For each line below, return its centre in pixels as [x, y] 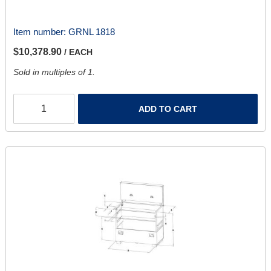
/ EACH [78, 52]
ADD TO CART [168, 109]
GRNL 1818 [91, 32]
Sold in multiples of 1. [54, 72]
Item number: [41, 32]
